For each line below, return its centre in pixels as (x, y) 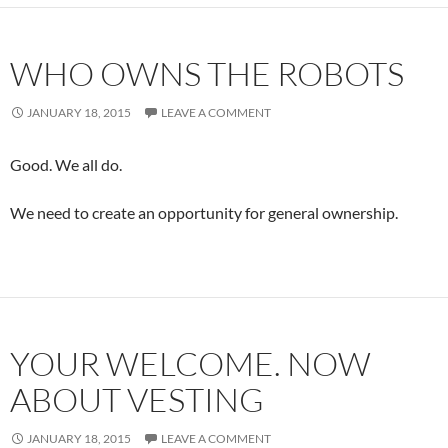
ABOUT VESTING (137, 399)
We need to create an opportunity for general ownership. (204, 212)
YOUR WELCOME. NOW (190, 363)
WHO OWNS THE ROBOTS (207, 73)
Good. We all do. (66, 164)
